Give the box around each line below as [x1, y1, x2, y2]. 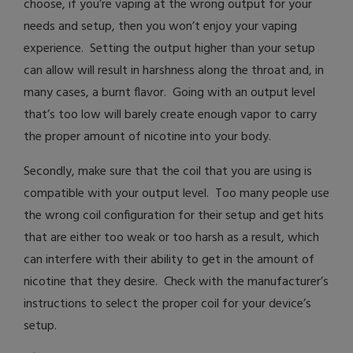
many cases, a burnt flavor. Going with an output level [24, 83, 315, 104]
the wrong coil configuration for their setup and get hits [24, 206, 324, 227]
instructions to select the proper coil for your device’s [24, 294, 311, 315]
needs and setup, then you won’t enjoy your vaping [24, 17, 297, 38]
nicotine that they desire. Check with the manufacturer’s [24, 272, 329, 293]
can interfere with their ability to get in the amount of [24, 250, 314, 271]
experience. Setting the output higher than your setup [24, 39, 315, 60]
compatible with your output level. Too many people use [24, 184, 329, 205]
